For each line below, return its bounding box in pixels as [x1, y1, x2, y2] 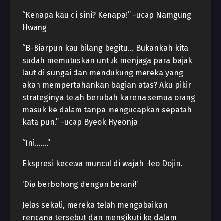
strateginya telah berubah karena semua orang [22, 93, 195, 102]
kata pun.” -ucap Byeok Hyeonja [22, 117, 138, 127]
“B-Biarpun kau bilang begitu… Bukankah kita [22, 43, 188, 53]
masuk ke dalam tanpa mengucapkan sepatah [22, 105, 192, 114]
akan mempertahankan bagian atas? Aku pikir [22, 80, 191, 90]
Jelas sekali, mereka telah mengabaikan [22, 200, 168, 210]
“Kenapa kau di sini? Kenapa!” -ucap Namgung [22, 10, 191, 20]
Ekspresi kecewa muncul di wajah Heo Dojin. [22, 159, 183, 168]
